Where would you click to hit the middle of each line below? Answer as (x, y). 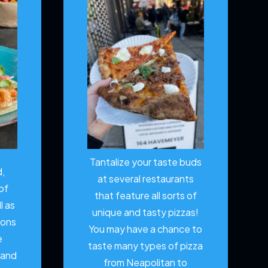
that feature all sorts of (145, 196)
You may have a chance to (146, 229)
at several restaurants (145, 179)
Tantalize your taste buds (145, 162)
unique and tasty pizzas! (146, 212)
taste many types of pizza (146, 246)
